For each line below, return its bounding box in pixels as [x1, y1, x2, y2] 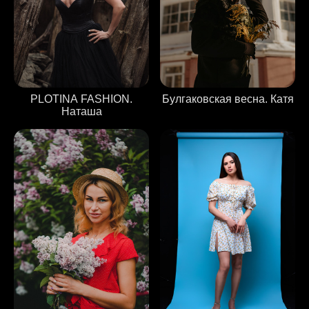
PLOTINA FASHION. [30, 93, 132, 106]
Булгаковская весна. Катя [161, 93, 294, 106]
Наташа [61, 106, 102, 118]
